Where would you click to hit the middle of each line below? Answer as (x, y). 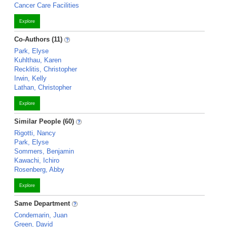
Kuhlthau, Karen (38, 60)
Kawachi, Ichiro (37, 160)
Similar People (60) (44, 121)
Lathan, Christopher (43, 87)
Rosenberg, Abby (39, 169)
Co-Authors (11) (38, 39)
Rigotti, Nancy (35, 133)
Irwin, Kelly (30, 78)
